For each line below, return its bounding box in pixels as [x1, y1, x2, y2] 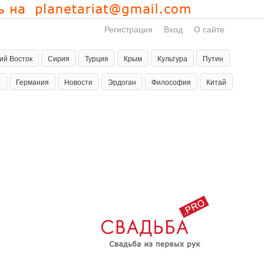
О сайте [194, 23, 225, 35]
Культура [157, 53, 187, 63]
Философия [151, 77, 191, 87]
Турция [85, 53, 108, 63]
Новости [64, 77, 93, 87]
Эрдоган [108, 77, 136, 87]
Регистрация [104, 23, 153, 35]
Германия [16, 77, 49, 87]
